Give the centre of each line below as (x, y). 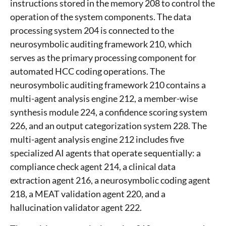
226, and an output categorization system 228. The (108, 126)
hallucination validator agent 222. (76, 208)
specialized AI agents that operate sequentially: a (105, 153)
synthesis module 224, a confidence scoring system (109, 112)
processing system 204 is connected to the (92, 31)
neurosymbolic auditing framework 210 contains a (108, 85)
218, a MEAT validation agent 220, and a (88, 194)
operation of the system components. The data (101, 17)
